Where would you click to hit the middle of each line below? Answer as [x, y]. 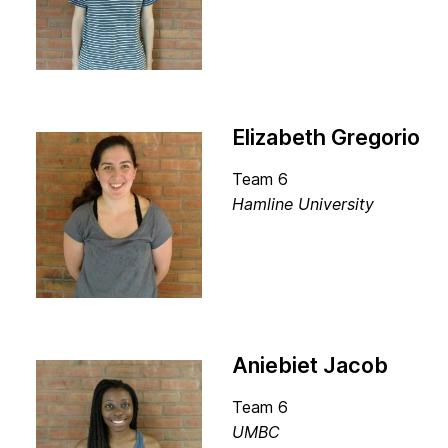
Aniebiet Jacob [310, 365]
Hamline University [305, 204]
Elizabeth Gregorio [326, 137]
